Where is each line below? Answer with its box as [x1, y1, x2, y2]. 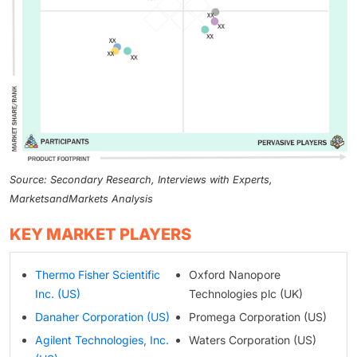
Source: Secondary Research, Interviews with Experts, [10, 173, 273, 186]
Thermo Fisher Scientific [35, 267, 160, 281]
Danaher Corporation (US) [35, 309, 170, 324]
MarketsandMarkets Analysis [10, 192, 153, 205]
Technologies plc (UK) [188, 286, 303, 300]
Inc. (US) [35, 286, 80, 300]
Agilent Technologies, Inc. [35, 332, 169, 347]
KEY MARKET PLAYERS [10, 224, 191, 244]
